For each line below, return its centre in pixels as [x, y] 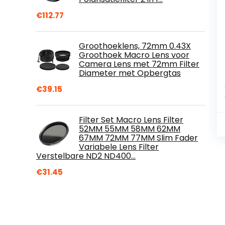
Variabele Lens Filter [119, 147]
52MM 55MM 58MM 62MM [130, 129]
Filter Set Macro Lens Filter [131, 120]
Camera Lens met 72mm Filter [139, 64]
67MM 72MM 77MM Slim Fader [138, 138]
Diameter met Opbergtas [130, 73]
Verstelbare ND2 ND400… [86, 156]
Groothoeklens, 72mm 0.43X [135, 46]
